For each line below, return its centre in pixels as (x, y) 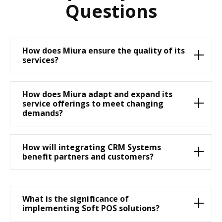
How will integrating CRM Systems (92, 147)
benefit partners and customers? (88, 156)
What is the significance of (76, 198)
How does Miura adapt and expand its (97, 94)
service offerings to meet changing (93, 103)
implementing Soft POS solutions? (91, 208)
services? (40, 60)
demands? (43, 113)
